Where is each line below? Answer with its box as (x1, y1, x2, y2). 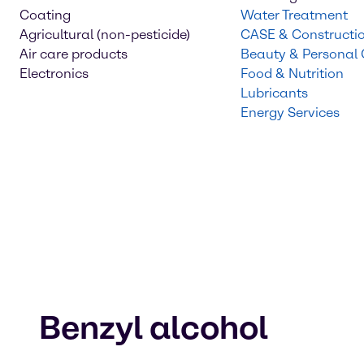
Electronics (19, 66, 89, 81)
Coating (19, 7, 71, 23)
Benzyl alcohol (39, 308, 268, 347)
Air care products (19, 46, 128, 62)
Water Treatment (240, 7, 348, 23)
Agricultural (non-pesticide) (19, 27, 190, 42)
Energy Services (240, 105, 340, 120)
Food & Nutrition (240, 66, 344, 81)
